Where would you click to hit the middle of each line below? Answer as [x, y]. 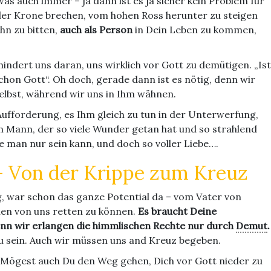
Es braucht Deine [177, 211]
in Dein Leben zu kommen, [194, 30]
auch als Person [96, 30]
